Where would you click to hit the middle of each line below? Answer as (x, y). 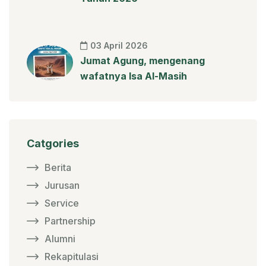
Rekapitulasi (72, 256)
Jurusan (62, 185)
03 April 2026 (119, 45)
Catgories (53, 143)
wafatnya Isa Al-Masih (134, 76)
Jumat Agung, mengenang (142, 60)
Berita (58, 167)
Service (62, 203)
